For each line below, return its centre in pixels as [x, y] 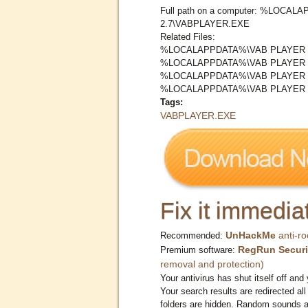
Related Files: [188, 36]
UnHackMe [251, 235]
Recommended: [193, 235]
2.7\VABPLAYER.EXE [205, 23]
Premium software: [199, 250]
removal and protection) [212, 264]
